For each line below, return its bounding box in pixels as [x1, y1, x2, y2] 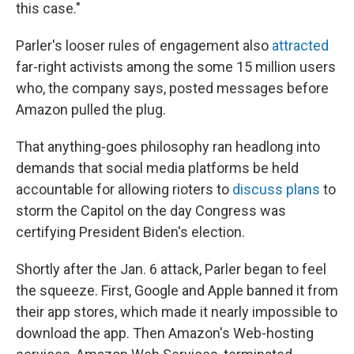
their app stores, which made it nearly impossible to [16, 303, 337, 320]
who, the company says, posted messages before [16, 79, 329, 96]
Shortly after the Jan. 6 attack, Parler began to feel [16, 260, 326, 277]
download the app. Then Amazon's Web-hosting [16, 324, 314, 341]
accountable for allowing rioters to [16, 180, 232, 198]
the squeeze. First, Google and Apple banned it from [16, 281, 338, 299]
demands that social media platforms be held [16, 159, 299, 176]
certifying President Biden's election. [16, 223, 245, 240]
